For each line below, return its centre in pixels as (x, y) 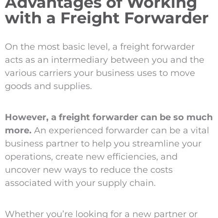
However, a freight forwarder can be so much (109, 117)
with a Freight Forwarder (107, 18)
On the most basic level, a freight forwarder (100, 46)
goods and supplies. (48, 86)
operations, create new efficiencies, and (91, 156)
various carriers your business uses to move (100, 73)
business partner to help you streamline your (103, 143)
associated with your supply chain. (80, 183)
